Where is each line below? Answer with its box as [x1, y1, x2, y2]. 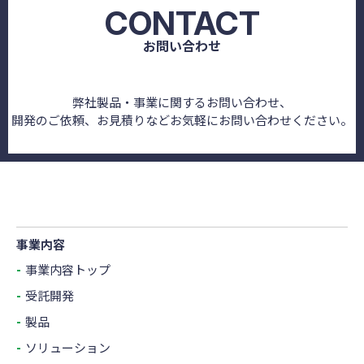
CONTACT [104, 3, 260, 44]
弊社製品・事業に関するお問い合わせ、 [72, 93, 292, 111]
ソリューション [25, 339, 110, 357]
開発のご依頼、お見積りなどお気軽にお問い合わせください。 [11, 111, 353, 129]
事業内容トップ [25, 261, 110, 279]
